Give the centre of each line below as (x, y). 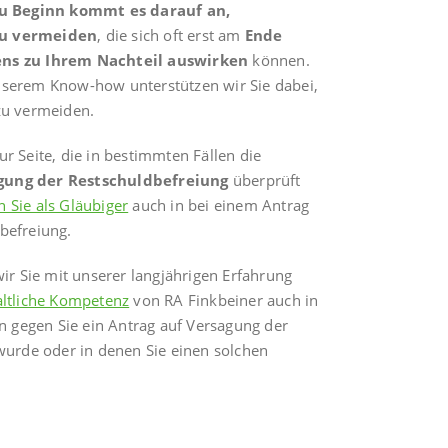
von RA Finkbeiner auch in (224, 300)
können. (279, 60)
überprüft (264, 180)
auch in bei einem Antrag (219, 205)
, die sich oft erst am (171, 35)
